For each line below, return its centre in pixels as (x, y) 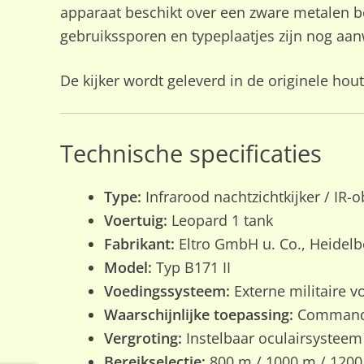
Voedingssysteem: (167, 291)
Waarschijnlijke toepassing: (198, 315)
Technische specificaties (191, 153)
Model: (128, 268)
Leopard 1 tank (220, 221)
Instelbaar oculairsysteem (272, 338)
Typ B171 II (191, 268)
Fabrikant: (139, 244)
